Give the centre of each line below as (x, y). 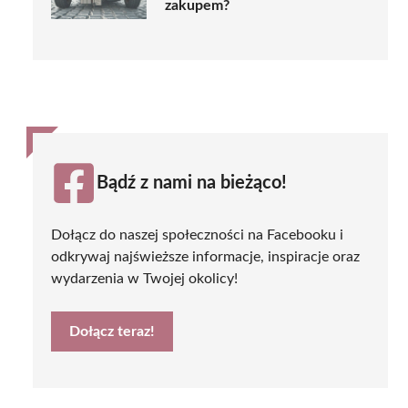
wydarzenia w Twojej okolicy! (144, 278)
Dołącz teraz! (112, 331)
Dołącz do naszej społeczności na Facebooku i (197, 235)
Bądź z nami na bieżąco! (192, 183)
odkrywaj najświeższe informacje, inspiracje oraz (205, 256)
